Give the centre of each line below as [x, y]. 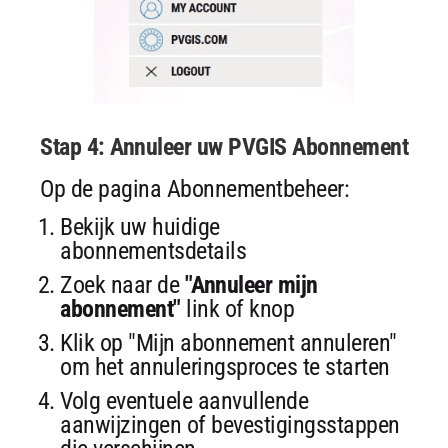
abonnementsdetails [153, 251]
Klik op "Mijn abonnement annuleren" [228, 343]
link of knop [237, 309]
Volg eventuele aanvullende [184, 401]
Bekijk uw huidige [140, 227]
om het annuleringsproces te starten [225, 367]
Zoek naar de [122, 285]
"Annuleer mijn [251, 285]
